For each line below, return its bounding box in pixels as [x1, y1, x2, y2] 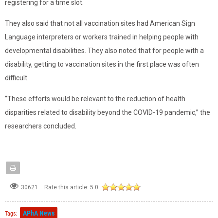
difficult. [5, 73, 29, 82]
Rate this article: [43, 183, 90, 191]
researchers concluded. [5, 122, 76, 130]
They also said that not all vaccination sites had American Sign [5, 19, 195, 27]
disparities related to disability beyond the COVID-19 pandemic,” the [5, 108, 210, 116]
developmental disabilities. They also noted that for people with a [5, 46, 204, 54]
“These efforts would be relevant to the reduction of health [5, 94, 185, 103]
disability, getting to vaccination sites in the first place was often [5, 60, 199, 68]
